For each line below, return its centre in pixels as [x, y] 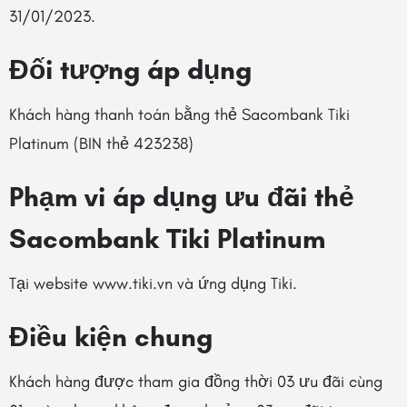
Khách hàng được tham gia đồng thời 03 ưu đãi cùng [196, 382]
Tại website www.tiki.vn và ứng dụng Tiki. [153, 283]
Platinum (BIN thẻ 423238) [101, 144]
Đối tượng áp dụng [130, 69]
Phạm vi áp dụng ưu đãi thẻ [182, 197]
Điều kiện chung [111, 337]
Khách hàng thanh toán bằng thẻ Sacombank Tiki [179, 114]
